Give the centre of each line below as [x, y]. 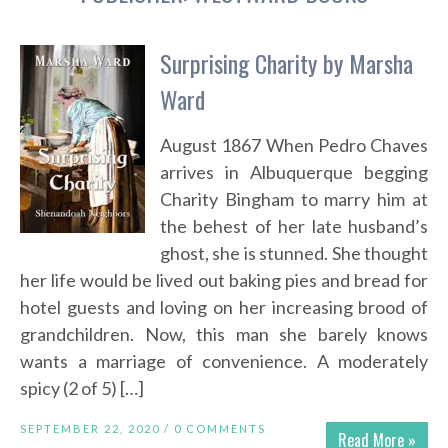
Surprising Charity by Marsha [286, 63]
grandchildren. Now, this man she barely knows [224, 334]
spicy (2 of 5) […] [82, 388]
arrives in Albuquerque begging [294, 172]
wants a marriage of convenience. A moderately [224, 361]
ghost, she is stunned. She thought [294, 253]
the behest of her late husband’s [294, 226]
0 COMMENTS [220, 429]
